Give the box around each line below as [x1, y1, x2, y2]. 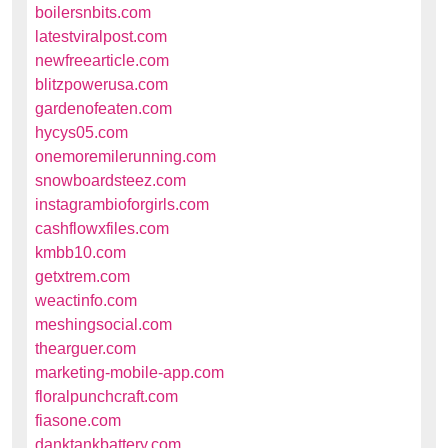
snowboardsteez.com [35, 172, 186, 189]
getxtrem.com [35, 268, 130, 285]
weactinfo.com [35, 292, 137, 309]
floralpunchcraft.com [35, 388, 178, 405]
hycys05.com [35, 124, 128, 141]
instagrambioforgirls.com [35, 196, 209, 213]
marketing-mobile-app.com [35, 364, 224, 381]
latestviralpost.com [35, 28, 167, 45]
